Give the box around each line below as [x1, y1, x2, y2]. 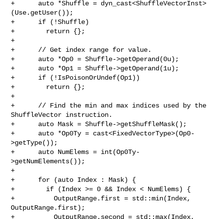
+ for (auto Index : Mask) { [11, 175, 136, 184]
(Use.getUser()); [11, 8, 74, 17]
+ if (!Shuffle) [11, 18, 89, 26]
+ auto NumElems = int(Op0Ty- [11, 148, 140, 156]
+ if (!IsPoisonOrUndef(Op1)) [11, 73, 140, 82]
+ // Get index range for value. [11, 45, 152, 54]
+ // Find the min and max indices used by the [11, 101, 207, 109]
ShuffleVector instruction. [11, 110, 113, 119]
